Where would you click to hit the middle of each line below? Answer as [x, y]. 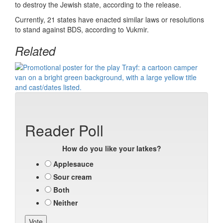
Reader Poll [64, 130]
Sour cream [72, 177]
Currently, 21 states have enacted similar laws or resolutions [110, 19]
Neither [65, 203]
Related [35, 51]
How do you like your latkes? [111, 148]
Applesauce [73, 164]
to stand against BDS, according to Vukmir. [82, 29]
